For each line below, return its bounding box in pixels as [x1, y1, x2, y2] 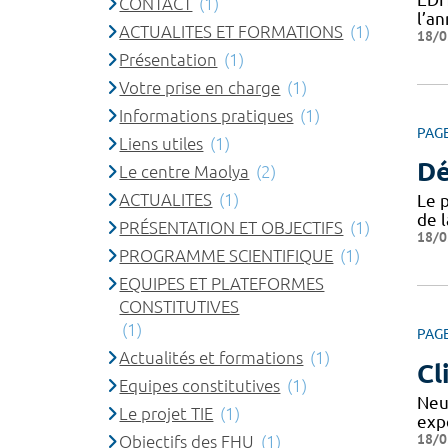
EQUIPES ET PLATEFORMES [119, 273, 325, 293]
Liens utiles [119, 133, 204, 153]
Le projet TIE [119, 403, 214, 423]
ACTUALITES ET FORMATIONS [119, 21, 344, 41]
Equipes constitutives [119, 375, 281, 395]
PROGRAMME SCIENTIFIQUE [119, 245, 334, 265]
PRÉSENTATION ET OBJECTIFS [119, 217, 344, 237]
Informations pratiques [119, 105, 294, 125]
